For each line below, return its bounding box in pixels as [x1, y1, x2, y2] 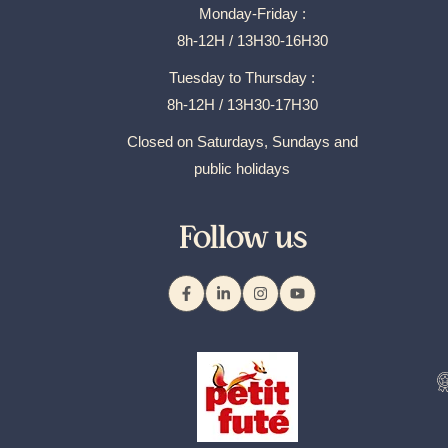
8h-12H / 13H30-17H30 [166, 96, 318, 113]
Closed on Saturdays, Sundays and [126, 133, 358, 150]
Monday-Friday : [198, 5, 306, 22]
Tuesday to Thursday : [169, 69, 315, 86]
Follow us [178, 224, 306, 252]
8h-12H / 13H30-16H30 [176, 32, 328, 49]
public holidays [194, 160, 290, 177]
